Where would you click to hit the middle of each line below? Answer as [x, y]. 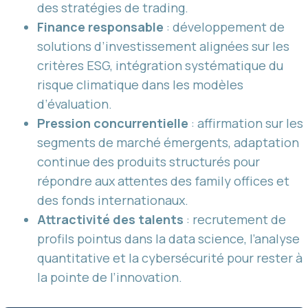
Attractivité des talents [110, 219]
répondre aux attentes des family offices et [163, 180]
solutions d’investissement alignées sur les [163, 46]
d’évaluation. [75, 103]
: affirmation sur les [246, 123]
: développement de [224, 26]
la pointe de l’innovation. [110, 277]
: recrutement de [235, 219]
